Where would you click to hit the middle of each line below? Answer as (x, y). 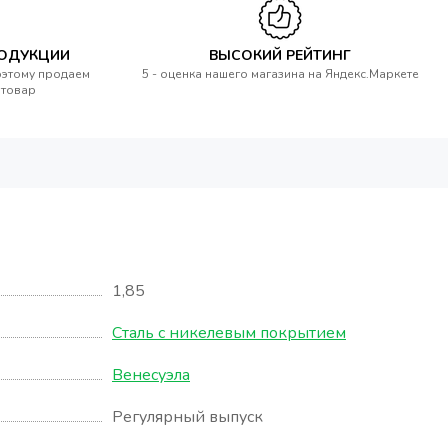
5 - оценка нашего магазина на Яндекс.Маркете (280, 74)
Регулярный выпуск (187, 417)
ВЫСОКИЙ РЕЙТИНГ (280, 56)
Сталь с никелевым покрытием (229, 333)
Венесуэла (151, 375)
